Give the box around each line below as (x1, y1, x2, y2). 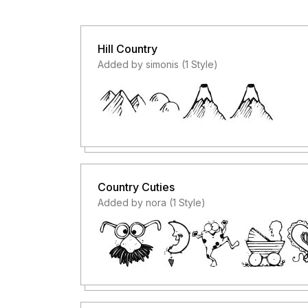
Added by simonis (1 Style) (98, 58, 218, 70)
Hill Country (98, 42, 157, 56)
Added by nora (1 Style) (98, 197, 206, 208)
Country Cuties (98, 180, 175, 194)
